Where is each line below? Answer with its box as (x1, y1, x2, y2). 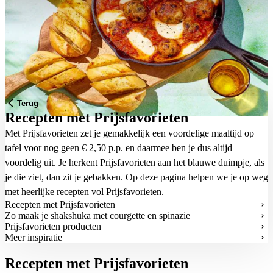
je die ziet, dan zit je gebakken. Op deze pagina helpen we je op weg (5, 172, 268, 182)
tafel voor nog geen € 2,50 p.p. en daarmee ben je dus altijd (5, 143, 232, 153)
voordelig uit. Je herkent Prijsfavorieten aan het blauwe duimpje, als (5, 157, 264, 168)
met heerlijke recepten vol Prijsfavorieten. (5, 186, 164, 197)
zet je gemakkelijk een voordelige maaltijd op (80, 128, 254, 138)
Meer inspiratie (5, 232, 62, 243)
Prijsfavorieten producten (5, 221, 101, 232)
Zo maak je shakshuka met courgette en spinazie (5, 210, 190, 221)
